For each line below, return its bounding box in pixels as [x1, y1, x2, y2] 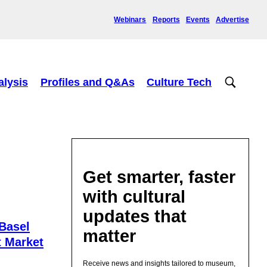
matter [83, 226, 136, 246]
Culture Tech [147, 76, 212, 88]
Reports [152, 15, 180, 24]
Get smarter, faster [83, 167, 236, 187]
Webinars [114, 15, 147, 24]
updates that [83, 206, 187, 226]
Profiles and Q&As [40, 76, 135, 88]
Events [185, 15, 210, 24]
